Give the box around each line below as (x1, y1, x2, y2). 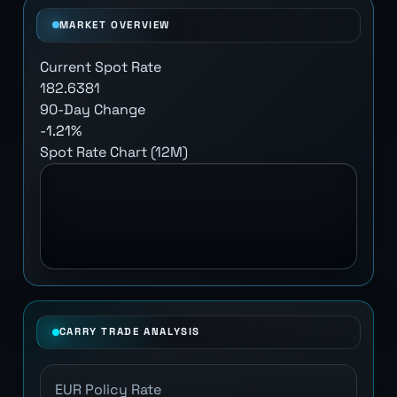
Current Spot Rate (39, 58, 161, 77)
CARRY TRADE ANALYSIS (58, 325, 201, 339)
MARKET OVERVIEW (58, 18, 170, 31)
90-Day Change (39, 100, 145, 120)
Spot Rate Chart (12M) (39, 143, 188, 162)
